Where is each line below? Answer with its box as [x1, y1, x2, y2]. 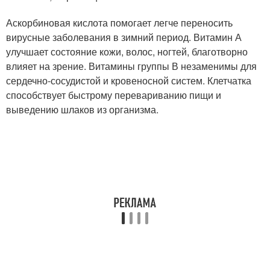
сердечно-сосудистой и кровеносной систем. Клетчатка [6, 74, 251, 87]
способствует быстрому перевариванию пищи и [6, 88, 221, 102]
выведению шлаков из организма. [6, 102, 159, 116]
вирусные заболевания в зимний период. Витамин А [6, 30, 242, 44]
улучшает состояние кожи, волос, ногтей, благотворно [6, 45, 248, 58]
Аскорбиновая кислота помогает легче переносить [6, 16, 233, 30]
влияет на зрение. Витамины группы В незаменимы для [6, 59, 257, 73]
